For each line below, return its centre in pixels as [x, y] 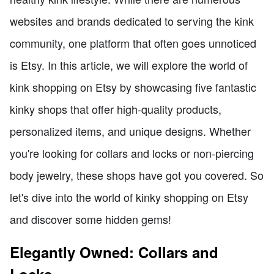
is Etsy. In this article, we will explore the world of [129, 65]
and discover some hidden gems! [91, 219]
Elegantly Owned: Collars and [114, 252]
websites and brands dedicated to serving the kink [132, 20]
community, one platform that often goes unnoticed [133, 43]
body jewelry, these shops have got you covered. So [137, 175]
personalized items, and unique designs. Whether [130, 131]
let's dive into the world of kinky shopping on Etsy [129, 197]
